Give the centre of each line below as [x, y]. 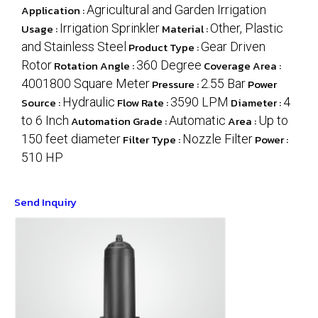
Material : [186, 29]
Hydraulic [89, 102]
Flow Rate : [144, 103]
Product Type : [165, 47]
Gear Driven [233, 46]
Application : [54, 10]
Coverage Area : [242, 66]
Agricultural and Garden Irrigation [176, 10]
